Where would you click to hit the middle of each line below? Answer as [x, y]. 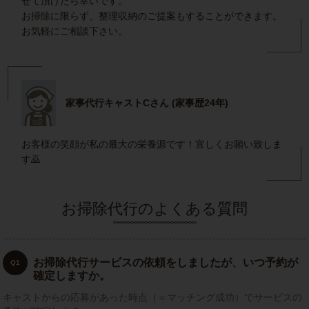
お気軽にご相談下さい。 [75, 31]
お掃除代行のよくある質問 [154, 209]
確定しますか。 [72, 276]
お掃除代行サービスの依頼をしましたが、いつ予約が [166, 263]
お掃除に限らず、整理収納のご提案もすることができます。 [152, 16]
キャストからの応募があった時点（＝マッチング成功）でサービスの [153, 298]
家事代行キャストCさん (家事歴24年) [147, 103]
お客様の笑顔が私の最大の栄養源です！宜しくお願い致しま [152, 144]
